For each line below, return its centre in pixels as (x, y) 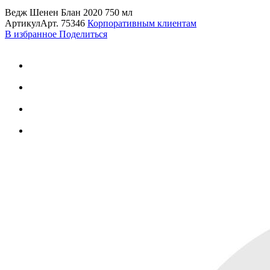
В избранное (32, 34)
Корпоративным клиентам (142, 23)
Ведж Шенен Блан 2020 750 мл (69, 12)
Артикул (23, 23)
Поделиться (83, 34)
